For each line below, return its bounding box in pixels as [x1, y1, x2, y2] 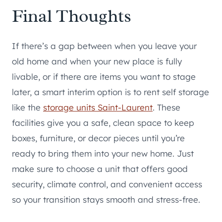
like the [12, 102, 43, 113]
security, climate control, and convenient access [12, 179, 202, 190]
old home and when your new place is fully [12, 56, 182, 67]
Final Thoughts [12, 4, 131, 28]
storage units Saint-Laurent [43, 102, 153, 113]
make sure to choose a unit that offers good [12, 164, 188, 174]
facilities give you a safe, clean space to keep [12, 117, 194, 128]
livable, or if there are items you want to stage [12, 71, 196, 82]
